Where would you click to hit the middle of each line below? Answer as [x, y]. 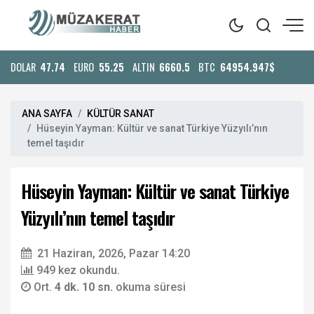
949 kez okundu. [78, 270]
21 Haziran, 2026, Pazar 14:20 [114, 253]
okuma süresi [151, 287]
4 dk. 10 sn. [85, 287]
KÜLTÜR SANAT [121, 114]
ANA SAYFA [47, 114]
